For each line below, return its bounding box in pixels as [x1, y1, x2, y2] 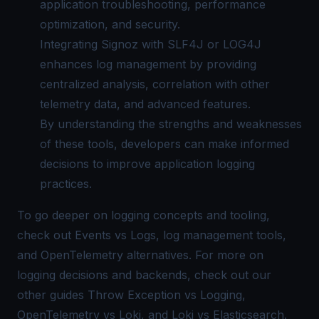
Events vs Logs [75, 228, 156, 242]
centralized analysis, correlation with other [40, 77, 270, 91]
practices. [40, 177, 92, 191]
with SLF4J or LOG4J [138, 37, 261, 51]
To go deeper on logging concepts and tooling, [17, 208, 270, 222]
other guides [17, 288, 88, 302]
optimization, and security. [40, 17, 180, 31]
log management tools [163, 228, 283, 242]
